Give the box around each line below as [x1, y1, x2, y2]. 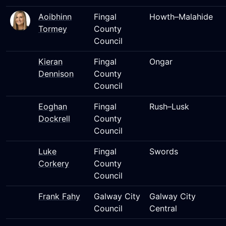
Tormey [38, 24, 67, 34]
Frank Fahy [38, 191, 80, 201]
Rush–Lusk [149, 101, 189, 111]
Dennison [38, 69, 74, 79]
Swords [149, 146, 178, 156]
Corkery [38, 158, 69, 168]
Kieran [38, 56, 63, 67]
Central [149, 203, 177, 213]
